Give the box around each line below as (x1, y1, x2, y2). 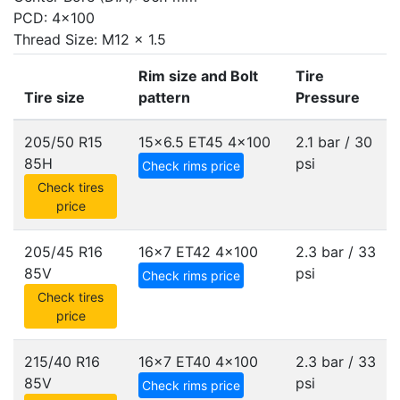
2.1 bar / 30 (296, 133, 372, 151)
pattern (138, 88, 190, 106)
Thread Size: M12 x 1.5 (13, 30, 166, 48)
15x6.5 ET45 (138, 133, 223, 151)
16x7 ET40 (138, 353, 211, 371)
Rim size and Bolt (138, 67, 258, 85)
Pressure (296, 88, 360, 106)
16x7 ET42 (138, 243, 211, 261)
